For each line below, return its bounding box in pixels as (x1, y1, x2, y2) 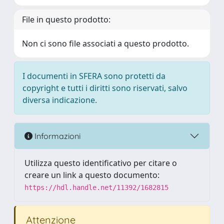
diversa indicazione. (22, 94, 97, 105)
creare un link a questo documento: (24, 169, 159, 180)
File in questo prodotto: (22, 14, 110, 25)
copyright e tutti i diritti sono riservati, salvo (22, 82, 187, 93)
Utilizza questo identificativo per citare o (24, 157, 177, 168)
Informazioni (32, 130, 80, 141)
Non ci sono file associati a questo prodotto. (22, 38, 189, 49)
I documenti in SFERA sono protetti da (22, 70, 165, 81)
